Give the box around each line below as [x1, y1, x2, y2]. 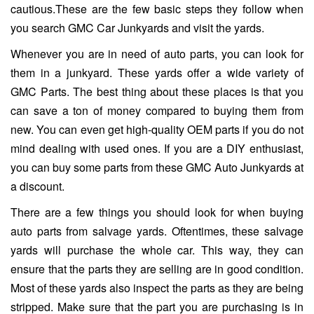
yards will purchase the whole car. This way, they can [11, 242, 303, 259]
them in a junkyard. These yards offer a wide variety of [11, 64, 303, 81]
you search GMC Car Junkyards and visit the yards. [11, 20, 264, 36]
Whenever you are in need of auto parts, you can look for [11, 46, 303, 62]
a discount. [11, 178, 64, 195]
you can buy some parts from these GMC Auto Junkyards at [11, 159, 303, 176]
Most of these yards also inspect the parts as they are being [11, 280, 303, 296]
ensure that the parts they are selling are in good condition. [11, 261, 303, 278]
